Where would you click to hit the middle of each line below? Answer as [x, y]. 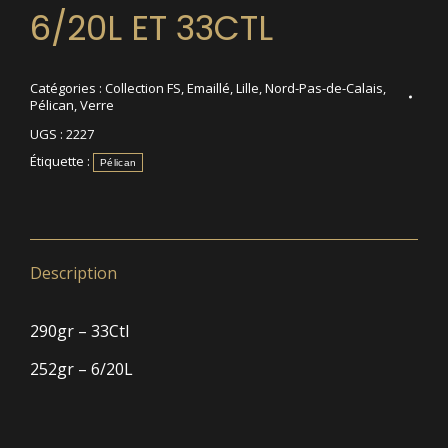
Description [73, 272]
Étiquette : [61, 160]
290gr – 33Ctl [79, 330]
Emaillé [208, 87]
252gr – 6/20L [81, 368]
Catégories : [67, 87]
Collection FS [143, 87]
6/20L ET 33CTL [151, 27]
